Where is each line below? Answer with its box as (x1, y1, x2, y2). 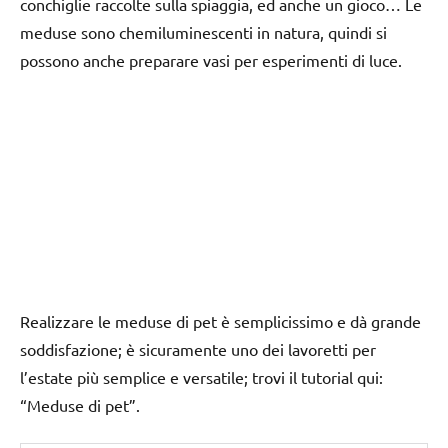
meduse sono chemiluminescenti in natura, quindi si (20, 21, 387, 42)
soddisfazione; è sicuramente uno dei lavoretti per (20, 338, 376, 359)
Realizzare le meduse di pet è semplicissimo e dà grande (20, 310, 421, 331)
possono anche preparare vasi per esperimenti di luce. (20, 49, 402, 70)
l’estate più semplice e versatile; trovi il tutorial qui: (20, 366, 383, 387)
